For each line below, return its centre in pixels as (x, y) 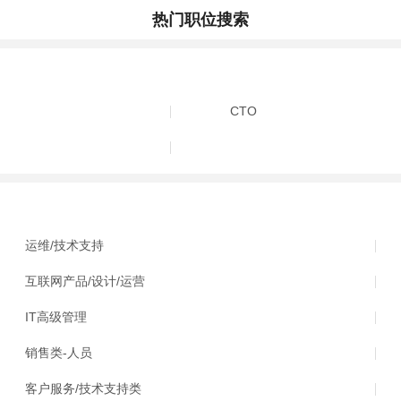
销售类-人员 (59, 353)
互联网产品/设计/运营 (85, 281)
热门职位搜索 (200, 20)
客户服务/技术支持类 (84, 388)
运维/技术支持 (65, 245)
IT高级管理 (56, 317)
